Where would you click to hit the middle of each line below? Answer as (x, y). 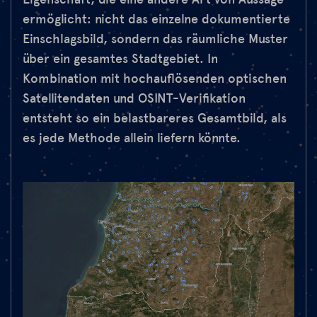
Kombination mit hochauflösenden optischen (155, 79)
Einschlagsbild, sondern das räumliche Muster (155, 39)
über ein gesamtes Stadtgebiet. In (120, 59)
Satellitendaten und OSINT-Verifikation (134, 99)
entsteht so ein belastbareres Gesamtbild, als (155, 119)
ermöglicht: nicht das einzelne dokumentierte (156, 19)
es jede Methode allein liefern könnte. (132, 138)
